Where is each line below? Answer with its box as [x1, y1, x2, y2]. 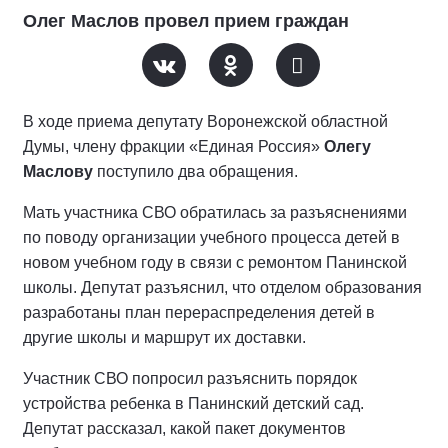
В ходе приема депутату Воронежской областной [23, 113, 388, 130]
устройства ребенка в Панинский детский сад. [23, 395, 364, 412]
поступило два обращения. [93, 163, 298, 180]
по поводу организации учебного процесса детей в [23, 229, 400, 246]
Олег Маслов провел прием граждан [23, 11, 349, 31]
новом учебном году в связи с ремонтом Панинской [23, 254, 407, 271]
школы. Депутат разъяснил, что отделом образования [23, 279, 422, 296]
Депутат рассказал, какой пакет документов [23, 420, 346, 437]
